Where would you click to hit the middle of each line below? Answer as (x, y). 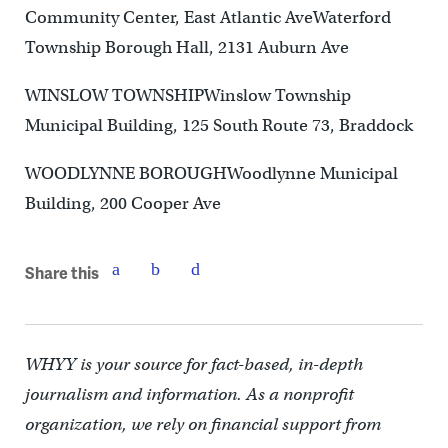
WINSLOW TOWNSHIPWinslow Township (187, 96)
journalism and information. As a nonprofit (189, 395)
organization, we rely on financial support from (202, 425)
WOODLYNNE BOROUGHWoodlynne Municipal (211, 174)
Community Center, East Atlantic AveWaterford (207, 18)
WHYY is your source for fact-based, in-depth (193, 365)
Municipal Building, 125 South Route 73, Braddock (218, 126)
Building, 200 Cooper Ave (122, 204)
